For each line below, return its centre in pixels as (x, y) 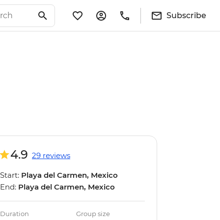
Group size (93, 214)
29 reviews (51, 155)
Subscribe (186, 15)
